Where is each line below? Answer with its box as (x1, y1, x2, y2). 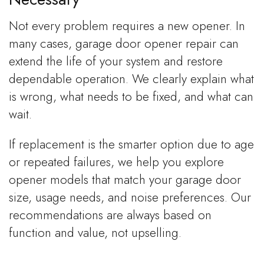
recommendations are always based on (9, 206, 212, 224)
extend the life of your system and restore (9, 52, 223, 70)
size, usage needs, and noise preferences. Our (9, 188, 251, 206)
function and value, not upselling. (9, 223, 181, 242)
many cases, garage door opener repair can (9, 34, 239, 52)
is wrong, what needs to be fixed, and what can (9, 87, 253, 105)
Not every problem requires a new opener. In (9, 16, 245, 35)
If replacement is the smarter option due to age (9, 135, 254, 153)
